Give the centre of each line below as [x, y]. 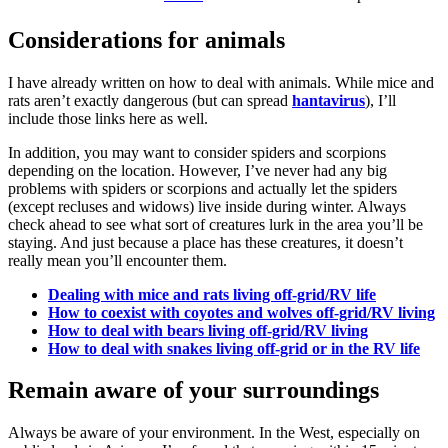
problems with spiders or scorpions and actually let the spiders [202, 188]
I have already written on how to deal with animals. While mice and [221, 82]
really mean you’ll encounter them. [117, 260]
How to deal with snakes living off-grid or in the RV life [234, 348]
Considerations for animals [146, 39]
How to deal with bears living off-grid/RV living [208, 330]
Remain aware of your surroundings [193, 390]
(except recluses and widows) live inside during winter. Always [207, 206]
